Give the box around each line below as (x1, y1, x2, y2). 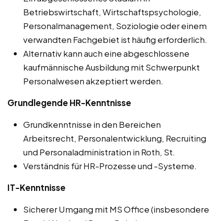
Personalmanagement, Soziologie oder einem (23, 20, 207, 31)
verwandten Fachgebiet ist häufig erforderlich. (23, 34, 207, 45)
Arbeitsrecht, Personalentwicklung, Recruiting (23, 132, 206, 144)
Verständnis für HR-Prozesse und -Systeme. (23, 160, 197, 171)
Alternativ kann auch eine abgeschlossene (23, 47, 189, 59)
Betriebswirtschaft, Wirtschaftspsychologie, (23, 6, 201, 17)
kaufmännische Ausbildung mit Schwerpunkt (23, 61, 200, 73)
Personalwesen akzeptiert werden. (23, 75, 163, 86)
